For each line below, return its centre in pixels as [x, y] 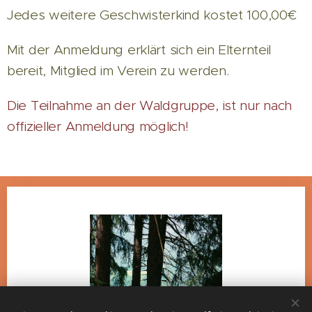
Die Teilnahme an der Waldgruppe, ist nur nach [150, 106]
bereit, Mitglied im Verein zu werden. [120, 71]
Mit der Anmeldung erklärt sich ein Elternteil [139, 50]
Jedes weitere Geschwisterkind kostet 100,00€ [152, 15]
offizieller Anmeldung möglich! [100, 126]
